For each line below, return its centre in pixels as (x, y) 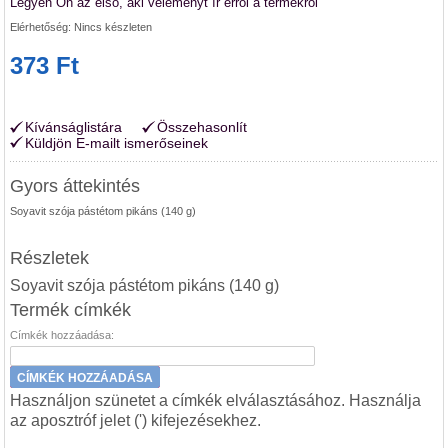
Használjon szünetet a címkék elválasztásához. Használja (216, 400)
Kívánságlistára (74, 126)
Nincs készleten (113, 26)
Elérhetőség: (42, 26)
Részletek (50, 257)
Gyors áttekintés (75, 185)
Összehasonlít (202, 126)
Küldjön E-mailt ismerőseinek (117, 142)
